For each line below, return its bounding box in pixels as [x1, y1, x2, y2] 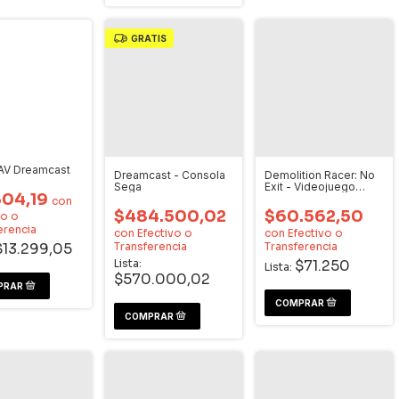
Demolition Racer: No [265, 168, 375, 182]
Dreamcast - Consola [114, 168, 225, 182]
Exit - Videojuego [265, 180, 355, 193]
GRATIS [130, 33, 167, 44]
